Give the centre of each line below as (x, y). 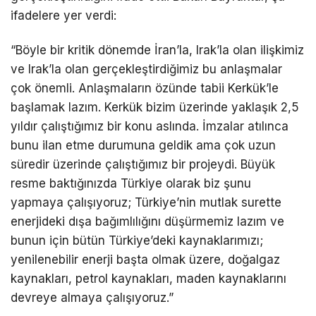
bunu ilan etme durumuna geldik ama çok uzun (143, 145)
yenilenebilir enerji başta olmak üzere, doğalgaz (145, 259)
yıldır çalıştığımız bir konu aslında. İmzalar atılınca (150, 126)
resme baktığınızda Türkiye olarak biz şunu (131, 183)
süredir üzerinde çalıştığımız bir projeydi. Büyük (143, 164)
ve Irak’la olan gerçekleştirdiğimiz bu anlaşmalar (146, 69)
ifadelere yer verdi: (63, 15)
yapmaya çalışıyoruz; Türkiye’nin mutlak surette (146, 202)
